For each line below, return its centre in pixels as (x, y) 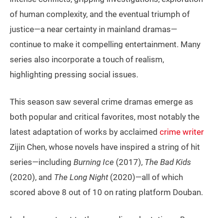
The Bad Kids (168, 162)
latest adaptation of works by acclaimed (85, 132)
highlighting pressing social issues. (74, 75)
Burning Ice (94, 162)
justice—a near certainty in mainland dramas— (93, 29)
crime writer (182, 132)
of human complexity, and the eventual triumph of (100, 14)
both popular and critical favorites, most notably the (105, 117)
